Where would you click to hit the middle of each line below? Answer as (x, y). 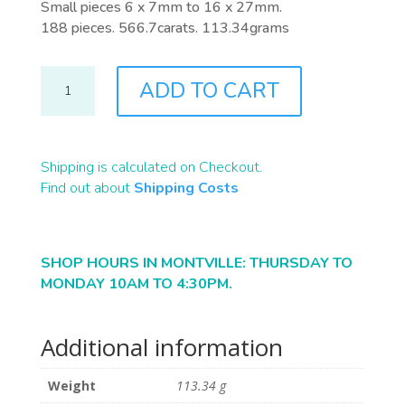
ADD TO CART (209, 91)
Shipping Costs (186, 188)
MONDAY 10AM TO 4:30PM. (138, 284)
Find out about (85, 188)
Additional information (161, 348)
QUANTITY (71, 97)
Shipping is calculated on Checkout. (151, 168)
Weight (71, 386)
